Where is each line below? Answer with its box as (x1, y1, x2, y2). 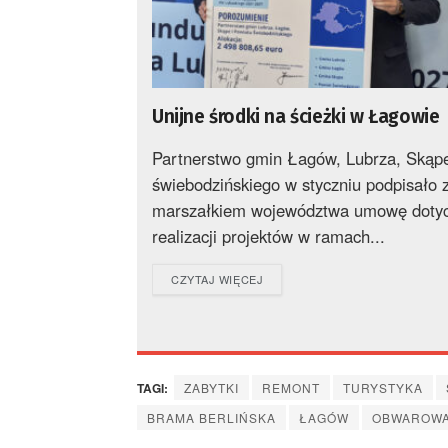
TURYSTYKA (343, 379, 423, 397)
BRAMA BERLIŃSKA (147, 409, 276, 427)
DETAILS (262, 270, 311, 287)
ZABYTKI (184, 379, 239, 397)
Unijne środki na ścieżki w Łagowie (152, 105, 440, 129)
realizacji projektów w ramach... (152, 224, 385, 249)
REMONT (262, 379, 320, 397)
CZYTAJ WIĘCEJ (171, 271, 264, 288)
